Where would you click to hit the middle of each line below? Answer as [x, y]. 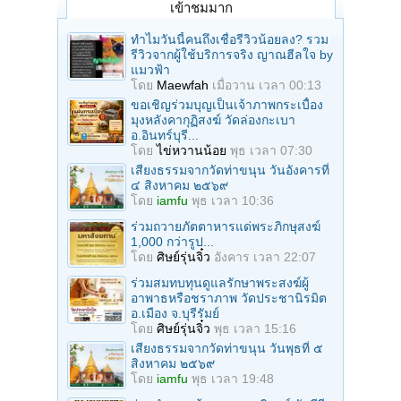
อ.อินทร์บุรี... [165, 136]
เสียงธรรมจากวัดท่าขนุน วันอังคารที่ [230, 171]
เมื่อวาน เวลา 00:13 [267, 85]
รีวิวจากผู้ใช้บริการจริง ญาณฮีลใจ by [232, 55]
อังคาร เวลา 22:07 [265, 257]
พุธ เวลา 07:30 [271, 151]
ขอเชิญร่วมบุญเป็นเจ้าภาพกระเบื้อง [227, 105]
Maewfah [183, 85]
